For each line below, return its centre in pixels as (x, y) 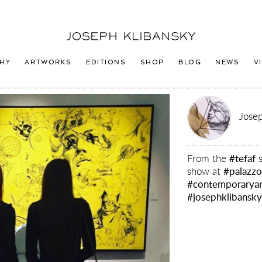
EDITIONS (106, 62)
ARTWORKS (49, 62)
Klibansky (84, 47)
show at (206, 171)
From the (208, 158)
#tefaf (243, 158)
